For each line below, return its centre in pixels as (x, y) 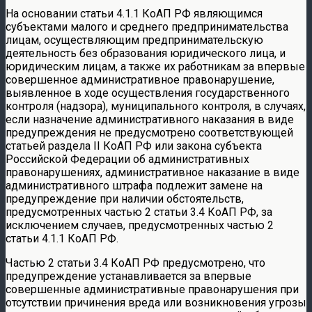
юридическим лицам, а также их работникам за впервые (155, 66)
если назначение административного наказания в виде (150, 119)
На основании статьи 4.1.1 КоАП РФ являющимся (134, 13)
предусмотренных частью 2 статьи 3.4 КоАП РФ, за (139, 212)
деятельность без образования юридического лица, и (146, 53)
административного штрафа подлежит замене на (134, 185)
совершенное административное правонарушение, (140, 79)
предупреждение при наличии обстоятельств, (125, 198)
